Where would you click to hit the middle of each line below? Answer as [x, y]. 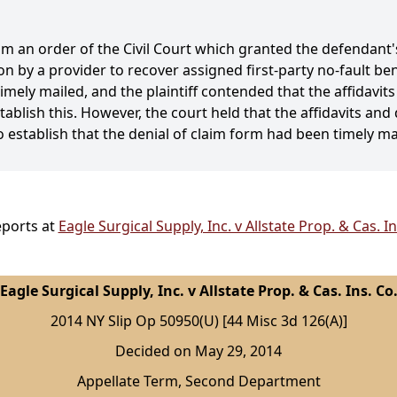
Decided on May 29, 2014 [198, 351]
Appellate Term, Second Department [198, 381]
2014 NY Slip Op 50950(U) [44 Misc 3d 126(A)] [198, 321]
